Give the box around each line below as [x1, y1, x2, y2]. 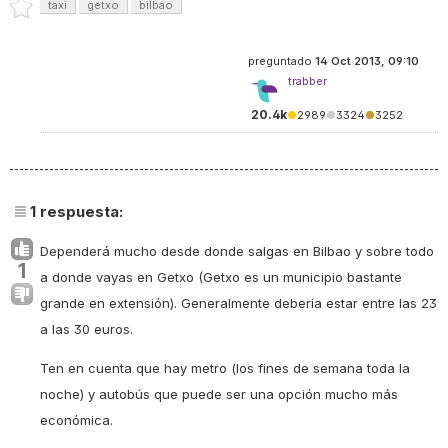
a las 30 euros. [40, 321, 133, 338]
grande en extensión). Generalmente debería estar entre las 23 [40, 295, 437, 312]
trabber [288, 74, 327, 89]
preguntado [248, 54, 315, 69]
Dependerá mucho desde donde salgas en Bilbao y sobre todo [40, 243, 434, 260]
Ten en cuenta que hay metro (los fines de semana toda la [40, 360, 410, 377]
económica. [40, 412, 113, 429]
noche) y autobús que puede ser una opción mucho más [40, 386, 398, 403]
